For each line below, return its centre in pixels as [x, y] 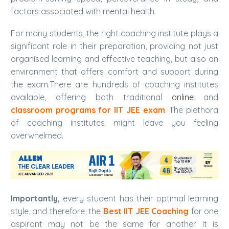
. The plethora [192, 110]
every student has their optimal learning [139, 199]
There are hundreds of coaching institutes [134, 84]
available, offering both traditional [91, 97]
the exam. [30, 84]
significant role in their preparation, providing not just [114, 46]
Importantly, [35, 199]
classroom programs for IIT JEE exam [88, 110]
